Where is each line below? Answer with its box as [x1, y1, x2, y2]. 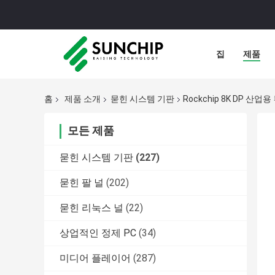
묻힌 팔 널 [60, 177, 104, 189]
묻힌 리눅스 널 [60, 202, 123, 214]
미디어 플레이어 [60, 252, 131, 265]
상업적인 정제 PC [60, 227, 136, 239]
